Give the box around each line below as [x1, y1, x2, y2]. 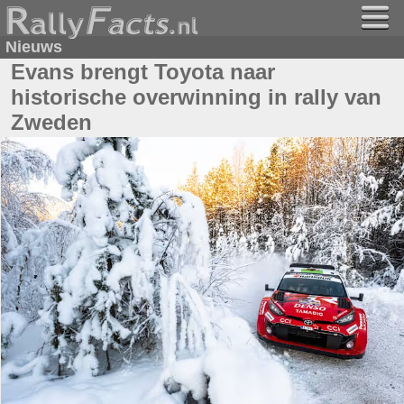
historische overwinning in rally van [11, 85, 381, 109]
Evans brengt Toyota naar [11, 60, 275, 84]
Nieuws [5, 38, 62, 56]
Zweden [11, 110, 92, 134]
